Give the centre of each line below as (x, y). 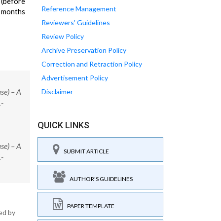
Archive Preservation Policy (84, 50)
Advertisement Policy (75, 78)
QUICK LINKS (63, 125)
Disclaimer (57, 92)
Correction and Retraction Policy (92, 64)
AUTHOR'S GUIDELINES (99, 179)
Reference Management (79, 9)
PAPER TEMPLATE (89, 206)
